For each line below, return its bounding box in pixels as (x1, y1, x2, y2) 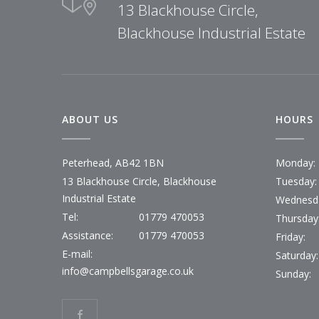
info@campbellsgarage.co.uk (62, 264, 194, 278)
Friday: (276, 230, 305, 244)
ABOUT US (62, 113, 118, 126)
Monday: (276, 156, 315, 169)
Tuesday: (276, 174, 317, 188)
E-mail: (62, 247, 93, 261)
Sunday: (276, 267, 311, 281)
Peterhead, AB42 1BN (62, 156, 164, 169)
